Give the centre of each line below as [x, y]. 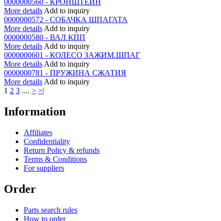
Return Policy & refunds [62, 150]
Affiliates [38, 132]
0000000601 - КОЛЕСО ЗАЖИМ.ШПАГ [72, 55]
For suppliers [44, 168]
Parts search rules [51, 210]
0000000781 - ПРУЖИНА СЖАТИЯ [65, 73]
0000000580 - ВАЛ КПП [45, 37]
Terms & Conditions [55, 159]
